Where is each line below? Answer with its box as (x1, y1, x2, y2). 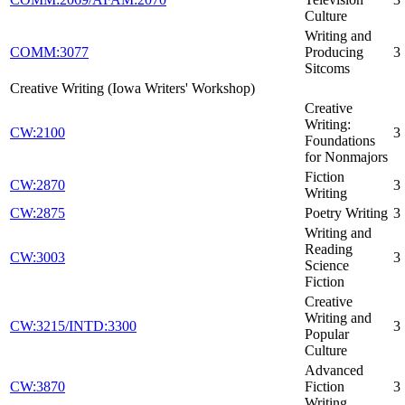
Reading (305, 241, 353, 258)
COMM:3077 (10, 44, 89, 61)
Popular (305, 326, 349, 343)
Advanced (305, 363, 363, 379)
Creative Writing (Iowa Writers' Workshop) (10, 80, 255, 97)
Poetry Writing (305, 205, 388, 221)
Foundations (305, 133, 375, 149)
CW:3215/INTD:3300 (10, 318, 137, 334)
